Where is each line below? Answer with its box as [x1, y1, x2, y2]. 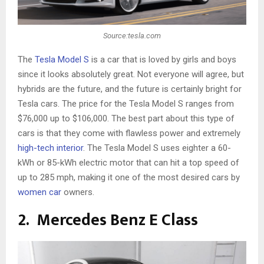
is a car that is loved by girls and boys [89, 54, 236, 65]
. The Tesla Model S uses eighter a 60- [83, 143, 231, 154]
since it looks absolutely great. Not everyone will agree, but [18, 69, 244, 80]
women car [18, 187, 61, 198]
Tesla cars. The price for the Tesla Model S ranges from [18, 98, 234, 110]
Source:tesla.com [103, 31, 161, 40]
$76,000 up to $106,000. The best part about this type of [18, 113, 235, 124]
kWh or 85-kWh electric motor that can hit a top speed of [18, 157, 239, 169]
